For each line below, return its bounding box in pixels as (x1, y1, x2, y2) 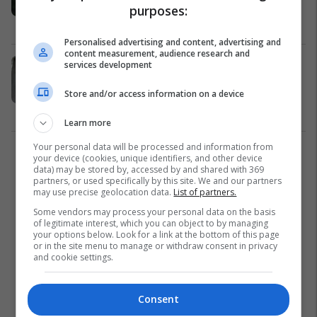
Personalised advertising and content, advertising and (64, 36, 282, 48)
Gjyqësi (108, 104, 142, 117)
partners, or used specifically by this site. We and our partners (33, 175, 282, 187)
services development (64, 59, 153, 71)
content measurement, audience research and (64, 47, 250, 59)
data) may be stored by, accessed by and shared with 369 (33, 163, 265, 175)
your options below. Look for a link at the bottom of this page (33, 229, 280, 241)
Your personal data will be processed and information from (33, 141, 274, 153)
